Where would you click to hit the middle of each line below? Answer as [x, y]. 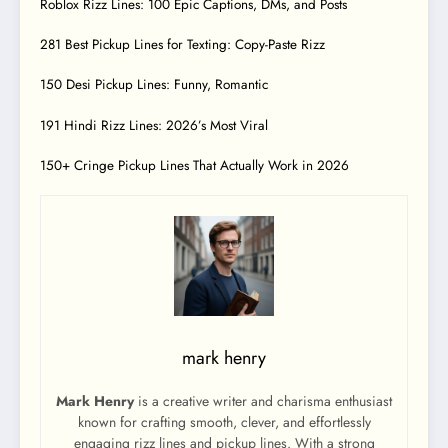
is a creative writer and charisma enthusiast [263, 401]
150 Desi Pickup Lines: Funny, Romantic [154, 85]
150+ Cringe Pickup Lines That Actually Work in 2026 [194, 165]
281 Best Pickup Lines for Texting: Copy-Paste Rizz [182, 45]
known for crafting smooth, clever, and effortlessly [224, 422]
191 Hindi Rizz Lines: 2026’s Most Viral [154, 125]
